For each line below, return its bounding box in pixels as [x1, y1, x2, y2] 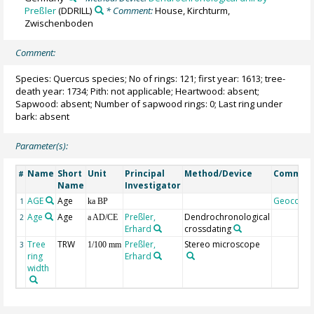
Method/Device [184, 168, 253, 180]
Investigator [125, 179, 182, 192]
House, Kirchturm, [154, 4, 230, 17]
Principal [125, 168, 165, 180]
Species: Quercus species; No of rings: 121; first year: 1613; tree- [15, 71, 286, 85]
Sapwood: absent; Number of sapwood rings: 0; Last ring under [15, 97, 283, 110]
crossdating [184, 223, 232, 235]
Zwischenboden [25, 16, 94, 29]
